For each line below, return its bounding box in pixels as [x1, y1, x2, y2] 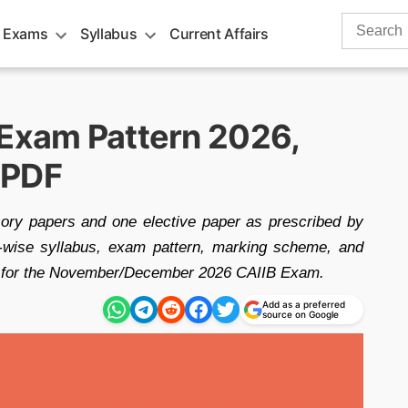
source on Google [262, 309, 339, 320]
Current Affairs [169, 25, 269, 43]
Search [341, 15, 388, 30]
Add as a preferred [262, 299, 345, 310]
